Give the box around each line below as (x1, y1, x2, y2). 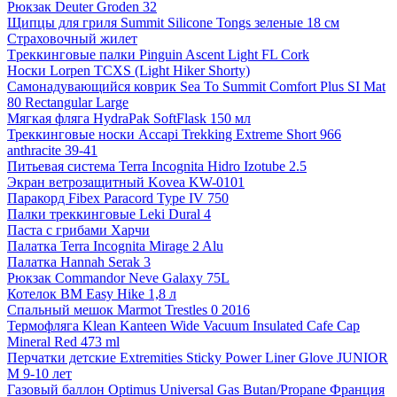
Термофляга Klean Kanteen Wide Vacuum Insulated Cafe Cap (7, 317, 360, 333)
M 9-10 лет (7, 365, 72, 381)
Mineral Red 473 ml (7, 333, 120, 349)
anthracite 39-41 (7, 142, 97, 158)
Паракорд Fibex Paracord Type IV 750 (7, 190, 229, 206)
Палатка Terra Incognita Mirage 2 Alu (7, 237, 223, 253)
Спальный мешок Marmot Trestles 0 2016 (7, 301, 250, 317)
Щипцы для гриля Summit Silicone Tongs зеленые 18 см (7, 14, 339, 30)
